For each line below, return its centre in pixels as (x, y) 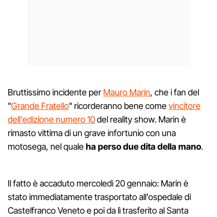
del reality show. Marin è (140, 119)
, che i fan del (175, 92)
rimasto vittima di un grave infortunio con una (92, 133)
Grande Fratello (40, 106)
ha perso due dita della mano (143, 146)
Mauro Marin (127, 92)
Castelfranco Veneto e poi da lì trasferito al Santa (98, 210)
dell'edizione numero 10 (51, 119)
